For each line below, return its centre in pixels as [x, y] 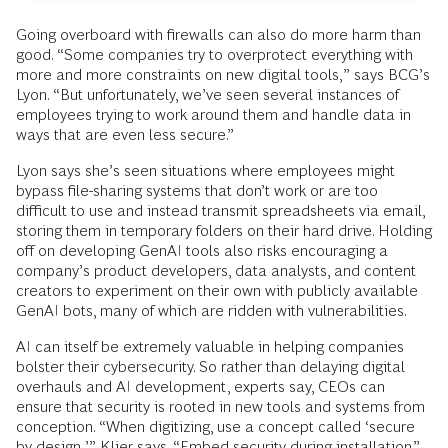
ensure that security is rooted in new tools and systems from [220, 407]
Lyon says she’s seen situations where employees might [205, 171]
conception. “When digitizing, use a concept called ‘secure [215, 427]
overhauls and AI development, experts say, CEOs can [200, 387]
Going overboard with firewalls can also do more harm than [218, 35]
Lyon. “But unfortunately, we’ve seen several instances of [207, 95]
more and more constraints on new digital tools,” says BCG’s [223, 75]
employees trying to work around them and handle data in [213, 115]
